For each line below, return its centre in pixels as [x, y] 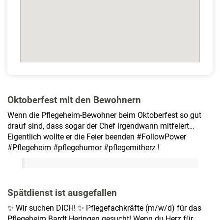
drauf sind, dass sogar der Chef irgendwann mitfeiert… [101, 126]
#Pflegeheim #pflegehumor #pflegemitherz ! [83, 148]
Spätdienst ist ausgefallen [62, 193]
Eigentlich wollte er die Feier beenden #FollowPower [97, 137]
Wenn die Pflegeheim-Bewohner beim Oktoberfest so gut [104, 115]
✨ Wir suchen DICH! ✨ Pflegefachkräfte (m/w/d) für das [104, 208]
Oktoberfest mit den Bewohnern [74, 100]
